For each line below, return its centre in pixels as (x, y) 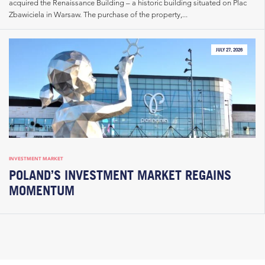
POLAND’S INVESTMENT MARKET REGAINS (120, 175)
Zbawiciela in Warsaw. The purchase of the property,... (98, 14)
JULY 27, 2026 (229, 50)
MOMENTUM (42, 190)
